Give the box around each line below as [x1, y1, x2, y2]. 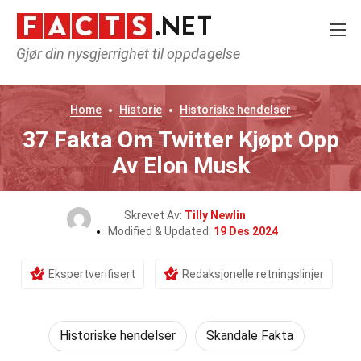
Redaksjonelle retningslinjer [181, 268, 324, 280]
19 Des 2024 [213, 225, 278, 238]
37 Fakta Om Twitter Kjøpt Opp [22, 127, 339, 153]
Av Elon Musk [111, 152, 250, 179]
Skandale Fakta [206, 328, 293, 343]
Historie [119, 103, 162, 116]
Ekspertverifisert [48, 268, 135, 280]
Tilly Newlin [184, 209, 246, 222]
